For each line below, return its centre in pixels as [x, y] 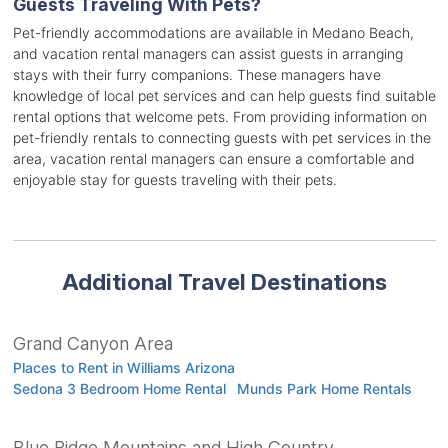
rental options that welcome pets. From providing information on [219, 117]
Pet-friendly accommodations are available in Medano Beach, [213, 33]
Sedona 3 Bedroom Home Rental [119, 389]
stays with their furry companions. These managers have [196, 75]
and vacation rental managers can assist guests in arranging [207, 54]
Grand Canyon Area [92, 344]
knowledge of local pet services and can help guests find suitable [224, 96]
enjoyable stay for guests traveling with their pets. [174, 180]
